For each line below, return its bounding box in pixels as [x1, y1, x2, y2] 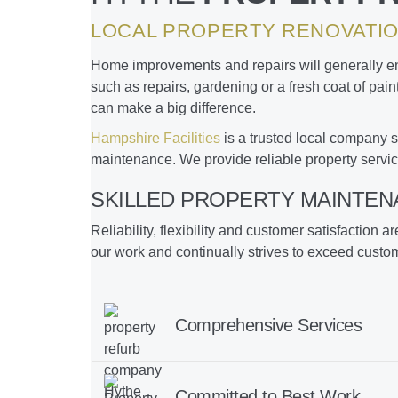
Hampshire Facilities [91, 131, 220, 147]
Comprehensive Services [175, 315, 362, 336]
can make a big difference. [91, 99, 256, 115]
